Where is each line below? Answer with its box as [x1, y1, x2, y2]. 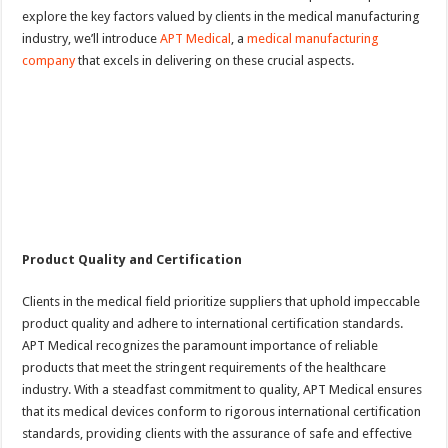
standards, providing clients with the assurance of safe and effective [22, 425, 413, 441]
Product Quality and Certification [22, 251, 243, 267]
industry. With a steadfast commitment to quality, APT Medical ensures [22, 381, 423, 397]
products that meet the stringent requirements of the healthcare [22, 359, 387, 375]
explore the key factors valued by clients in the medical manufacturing [22, 9, 421, 25]
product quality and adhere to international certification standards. [22, 315, 404, 331]
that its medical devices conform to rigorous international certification [22, 403, 422, 419]
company [22, 53, 76, 69]
